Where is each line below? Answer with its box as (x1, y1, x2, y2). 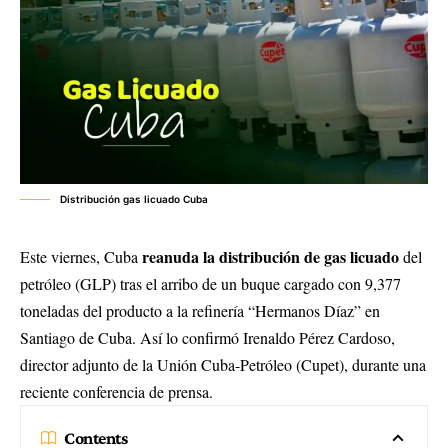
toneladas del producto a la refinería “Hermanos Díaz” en (20, 300, 380, 321)
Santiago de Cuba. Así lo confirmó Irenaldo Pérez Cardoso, (20, 327, 395, 348)
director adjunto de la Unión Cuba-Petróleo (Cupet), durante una (20, 354, 426, 375)
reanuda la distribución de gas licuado (142, 245, 399, 268)
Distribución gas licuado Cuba (60, 193, 208, 205)
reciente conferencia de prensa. (20, 381, 213, 402)
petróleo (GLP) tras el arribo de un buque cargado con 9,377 (20, 273, 401, 294)
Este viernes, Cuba (20, 246, 142, 267)
